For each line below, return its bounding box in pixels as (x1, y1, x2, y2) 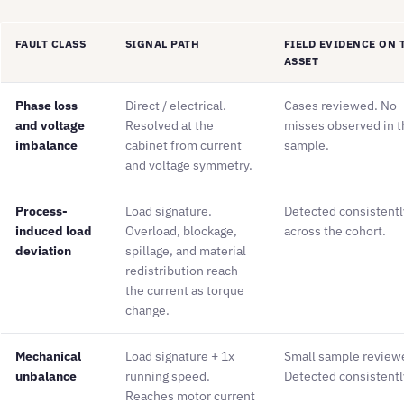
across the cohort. (284, 223, 386, 240)
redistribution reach (125, 262, 238, 280)
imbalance (15, 137, 78, 154)
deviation (15, 243, 71, 260)
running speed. (125, 368, 210, 385)
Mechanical (15, 348, 81, 365)
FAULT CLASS (15, 37, 87, 51)
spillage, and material (125, 243, 246, 260)
